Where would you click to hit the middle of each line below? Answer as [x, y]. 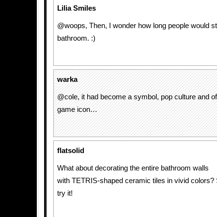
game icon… [77, 109]
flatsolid [71, 151]
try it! [65, 193]
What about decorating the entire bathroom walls [133, 168]
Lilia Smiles [77, 8]
